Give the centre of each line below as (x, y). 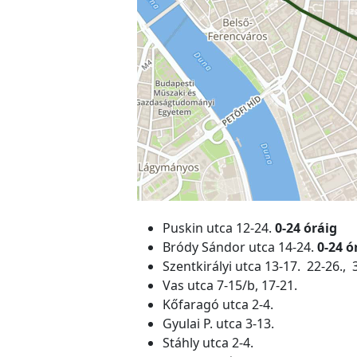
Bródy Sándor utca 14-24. (240, 247)
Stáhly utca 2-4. (208, 342)
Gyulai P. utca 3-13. (218, 323)
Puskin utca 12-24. (219, 228)
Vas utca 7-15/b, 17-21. (230, 285)
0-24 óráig (306, 228)
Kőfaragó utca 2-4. (218, 304)
